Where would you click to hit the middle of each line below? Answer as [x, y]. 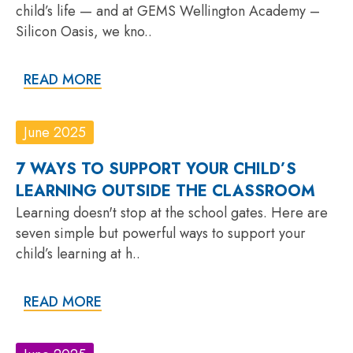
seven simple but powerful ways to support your [161, 233]
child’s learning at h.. [78, 253]
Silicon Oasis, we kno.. [84, 31]
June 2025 [55, 132]
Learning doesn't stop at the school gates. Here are [172, 212]
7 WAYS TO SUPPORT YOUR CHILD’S [156, 169]
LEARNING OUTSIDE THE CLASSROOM [165, 191]
